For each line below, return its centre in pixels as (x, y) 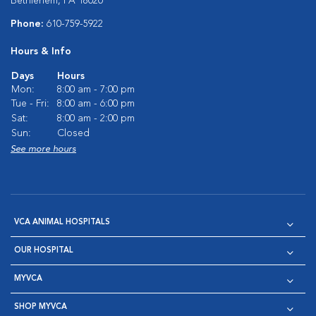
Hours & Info (41, 51)
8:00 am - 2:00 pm (96, 119)
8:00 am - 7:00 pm (96, 90)
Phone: (29, 24)
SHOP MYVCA (41, 307)
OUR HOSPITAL (44, 251)
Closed (73, 133)
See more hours (43, 149)
